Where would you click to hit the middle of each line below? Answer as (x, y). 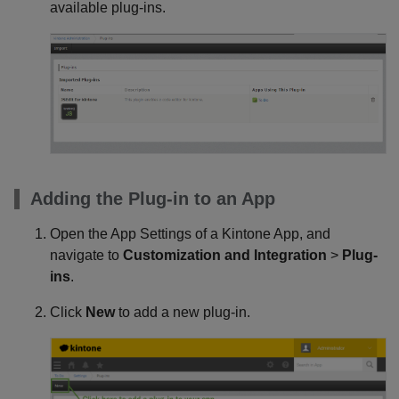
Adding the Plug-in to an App (153, 198)
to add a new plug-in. (183, 312)
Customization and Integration (225, 255)
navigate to (86, 255)
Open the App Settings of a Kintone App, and (190, 233)
